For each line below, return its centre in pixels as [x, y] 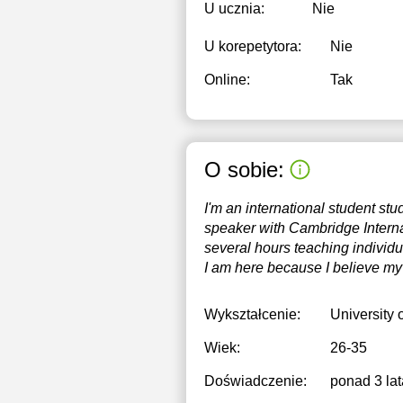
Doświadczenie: [255, 381]
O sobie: [244, 169]
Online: [227, 80]
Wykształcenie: [252, 314]
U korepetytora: [253, 46]
